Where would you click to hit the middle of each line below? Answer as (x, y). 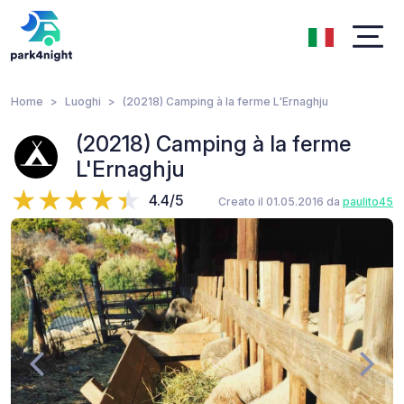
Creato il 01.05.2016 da (280, 202)
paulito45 (368, 202)
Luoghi (83, 101)
